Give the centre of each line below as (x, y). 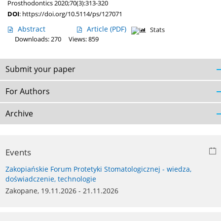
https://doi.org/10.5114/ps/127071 (72, 14)
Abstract (32, 29)
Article (98, 29)
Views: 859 (84, 39)
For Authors (28, 92)
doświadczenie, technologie (51, 179)
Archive (19, 114)
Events (18, 152)
